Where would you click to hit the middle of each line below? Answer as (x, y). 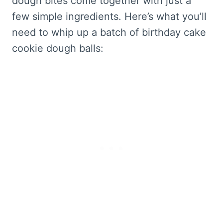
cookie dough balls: (58, 48)
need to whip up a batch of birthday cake (109, 32)
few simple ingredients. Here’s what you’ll (109, 16)
